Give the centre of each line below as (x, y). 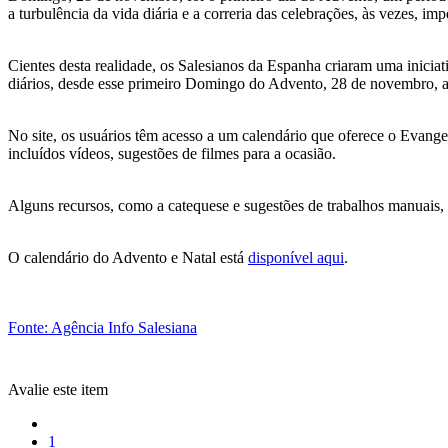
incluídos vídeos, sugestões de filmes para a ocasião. (172, 153)
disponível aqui (296, 257)
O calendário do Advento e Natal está (128, 257)
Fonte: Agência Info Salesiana (102, 327)
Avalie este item (58, 389)
